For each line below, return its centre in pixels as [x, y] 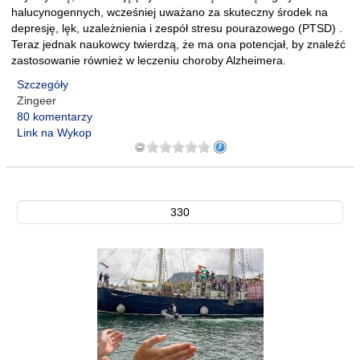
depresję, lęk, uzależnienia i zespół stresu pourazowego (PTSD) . [177, 28]
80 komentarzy [55, 117]
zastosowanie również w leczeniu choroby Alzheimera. [149, 60]
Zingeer [37, 100]
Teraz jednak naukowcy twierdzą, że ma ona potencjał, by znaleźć [178, 44]
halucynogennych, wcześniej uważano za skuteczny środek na [170, 12]
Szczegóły [43, 84]
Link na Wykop [54, 133]
